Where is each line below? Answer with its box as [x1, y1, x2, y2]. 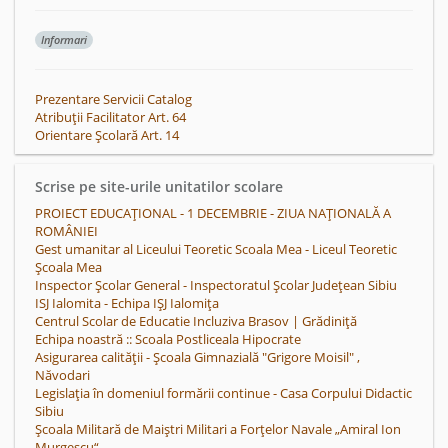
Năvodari [35, 366, 90, 384]
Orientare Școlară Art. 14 [35, 126, 179, 144]
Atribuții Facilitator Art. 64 [35, 108, 186, 126]
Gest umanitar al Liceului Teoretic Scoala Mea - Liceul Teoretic [35, 240, 397, 258]
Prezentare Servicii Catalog [35, 90, 192, 108]
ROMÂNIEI [35, 222, 98, 240]
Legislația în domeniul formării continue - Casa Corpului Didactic [35, 384, 412, 402]
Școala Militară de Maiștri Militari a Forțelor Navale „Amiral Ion [35, 420, 401, 438]
